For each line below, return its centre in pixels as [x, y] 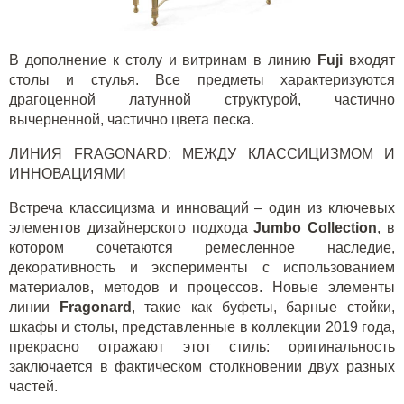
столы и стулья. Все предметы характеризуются [202, 80]
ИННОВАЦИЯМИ [68, 174]
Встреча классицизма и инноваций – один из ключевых [202, 208]
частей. [33, 387]
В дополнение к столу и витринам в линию [164, 60]
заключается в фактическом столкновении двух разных [202, 367]
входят [372, 60]
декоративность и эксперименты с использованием [202, 268]
